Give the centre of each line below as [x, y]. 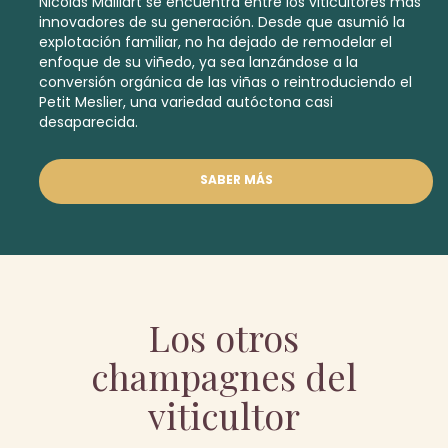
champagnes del [224, 376]
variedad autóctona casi [247, 102]
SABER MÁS [236, 180]
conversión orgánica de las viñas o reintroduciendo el [225, 82]
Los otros [224, 337]
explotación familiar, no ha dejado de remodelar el [215, 42]
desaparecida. [88, 122]
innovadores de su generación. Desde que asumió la [222, 22]
